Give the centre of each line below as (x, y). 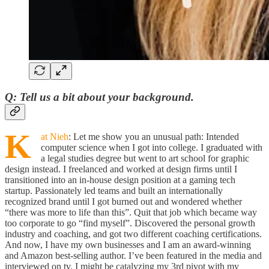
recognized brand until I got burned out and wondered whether (123, 201)
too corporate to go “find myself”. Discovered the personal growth (130, 223)
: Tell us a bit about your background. (105, 97)
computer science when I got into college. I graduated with (152, 147)
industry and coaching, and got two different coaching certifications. (133, 234)
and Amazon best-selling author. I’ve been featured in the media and (133, 255)
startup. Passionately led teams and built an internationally (114, 190)
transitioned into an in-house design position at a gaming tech (120, 180)
